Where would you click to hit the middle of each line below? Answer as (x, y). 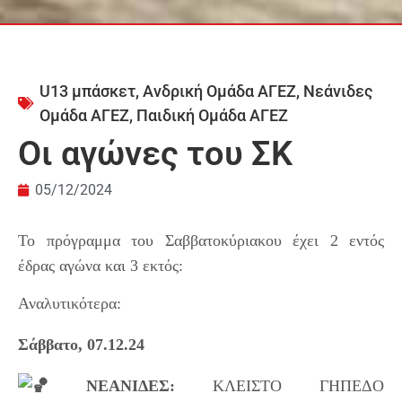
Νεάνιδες (338, 91)
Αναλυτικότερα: (70, 303)
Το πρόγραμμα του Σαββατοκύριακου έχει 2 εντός (201, 240)
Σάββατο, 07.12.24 (81, 344)
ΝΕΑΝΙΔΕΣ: (112, 385)
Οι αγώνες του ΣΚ (155, 153)
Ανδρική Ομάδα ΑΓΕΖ (219, 91)
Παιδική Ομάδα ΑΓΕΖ (212, 115)
